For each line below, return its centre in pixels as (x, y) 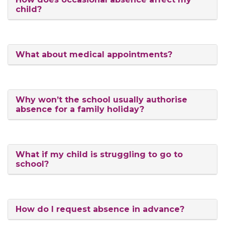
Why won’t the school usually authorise (101, 100)
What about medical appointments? (94, 54)
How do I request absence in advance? (100, 209)
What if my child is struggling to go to (99, 154)
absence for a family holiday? (80, 109)
